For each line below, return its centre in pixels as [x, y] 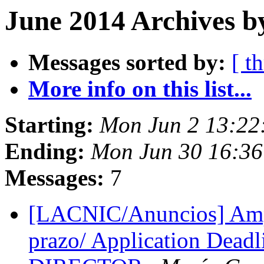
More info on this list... [140, 89]
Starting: [49, 125]
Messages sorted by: [127, 62]
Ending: [45, 151]
